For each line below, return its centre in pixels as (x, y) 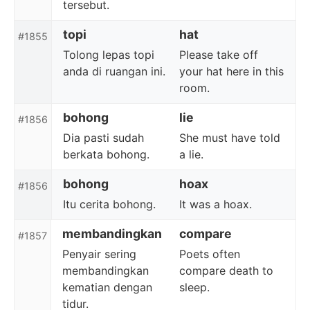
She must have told (230, 138)
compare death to (226, 271)
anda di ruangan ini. (114, 71)
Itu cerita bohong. (109, 204)
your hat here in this (231, 71)
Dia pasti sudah (103, 138)
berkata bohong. (106, 154)
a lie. (191, 154)
